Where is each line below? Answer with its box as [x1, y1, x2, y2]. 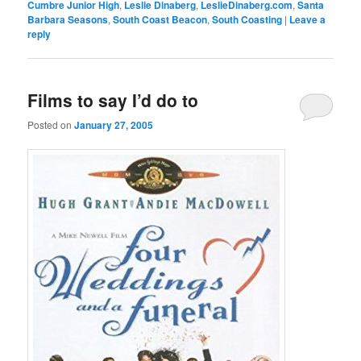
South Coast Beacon [113, 11, 208, 27]
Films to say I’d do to [27, 88, 199, 112]
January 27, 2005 [74, 118, 154, 133]
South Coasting [212, 11, 283, 27]
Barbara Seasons [27, 11, 109, 27]
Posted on [27, 118, 75, 132]
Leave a [289, 11, 326, 27]
